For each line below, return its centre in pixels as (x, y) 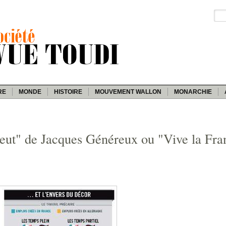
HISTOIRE (68, 92)
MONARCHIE (193, 92)
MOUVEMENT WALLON (128, 92)
